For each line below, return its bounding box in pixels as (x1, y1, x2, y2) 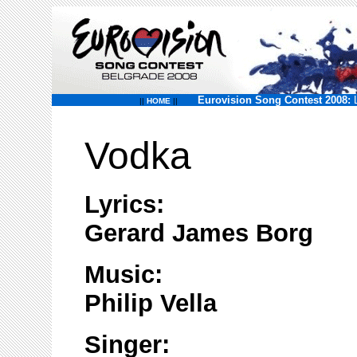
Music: (84, 261, 163, 288)
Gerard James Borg (84, 219, 313, 247)
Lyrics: (84, 190, 164, 218)
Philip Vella (84, 289, 217, 317)
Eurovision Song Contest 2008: (197, 94, 351, 106)
